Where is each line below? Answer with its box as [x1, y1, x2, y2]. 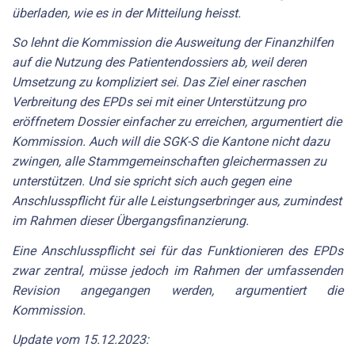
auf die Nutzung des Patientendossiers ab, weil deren [12, 55, 307, 71]
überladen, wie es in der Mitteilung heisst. [12, 5, 241, 21]
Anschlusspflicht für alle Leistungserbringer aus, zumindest [12, 193, 342, 209]
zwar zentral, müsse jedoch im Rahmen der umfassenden [12, 262, 343, 278]
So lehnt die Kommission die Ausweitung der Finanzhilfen [12, 35, 334, 51]
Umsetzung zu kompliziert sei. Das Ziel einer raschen [12, 74, 306, 90]
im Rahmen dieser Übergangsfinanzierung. [12, 213, 249, 229]
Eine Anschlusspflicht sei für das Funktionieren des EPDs [12, 242, 343, 258]
